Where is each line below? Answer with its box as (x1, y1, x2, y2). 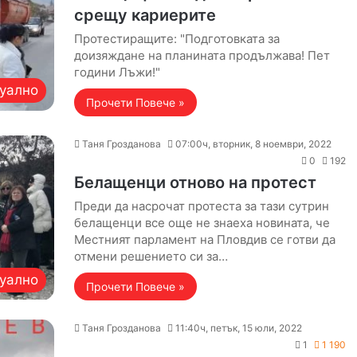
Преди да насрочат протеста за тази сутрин (73, 198, 329, 214)
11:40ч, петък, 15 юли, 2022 (175, 322, 302, 334)
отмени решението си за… (73, 249, 228, 264)
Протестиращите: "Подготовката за (73, 31, 280, 46)
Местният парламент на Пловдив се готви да (73, 232, 335, 247)
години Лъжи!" (73, 65, 160, 80)
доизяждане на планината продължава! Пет (73, 48, 330, 63)
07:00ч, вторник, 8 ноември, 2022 (175, 138, 331, 150)
